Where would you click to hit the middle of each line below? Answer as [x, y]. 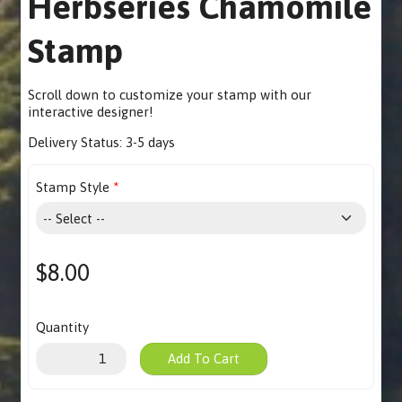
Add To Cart [203, 359]
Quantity [62, 328]
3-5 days [151, 142]
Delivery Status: [77, 142]
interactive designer [89, 111]
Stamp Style [72, 187]
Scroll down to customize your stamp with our [170, 94]
